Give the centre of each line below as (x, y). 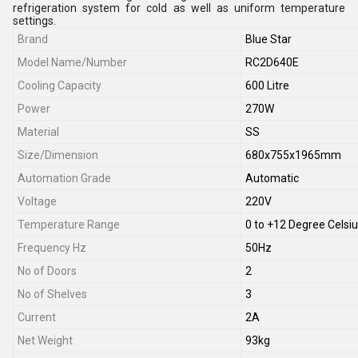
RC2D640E (272, 62)
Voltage (37, 201)
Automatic (272, 178)
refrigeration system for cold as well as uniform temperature (179, 8)
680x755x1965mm (293, 155)
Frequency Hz (52, 248)
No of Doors (47, 271)
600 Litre (267, 86)
